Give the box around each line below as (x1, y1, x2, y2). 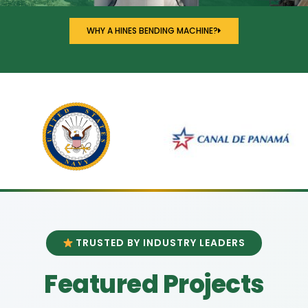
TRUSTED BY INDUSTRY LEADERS (73, 236, 246, 250)
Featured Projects (44, 267, 264, 302)
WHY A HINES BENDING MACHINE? (87, 25, 218, 37)
